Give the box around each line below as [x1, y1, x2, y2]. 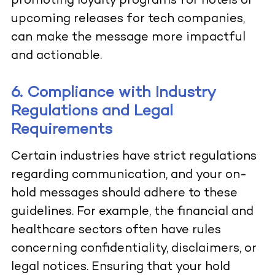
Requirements [10, 122, 112, 139]
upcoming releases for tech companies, [10, 13, 245, 26]
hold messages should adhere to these [10, 187, 238, 201]
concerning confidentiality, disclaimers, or [10, 242, 257, 256]
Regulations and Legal [10, 104, 173, 120]
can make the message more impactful [10, 31, 246, 45]
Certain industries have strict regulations [10, 150, 257, 164]
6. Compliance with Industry [10, 85, 215, 102]
